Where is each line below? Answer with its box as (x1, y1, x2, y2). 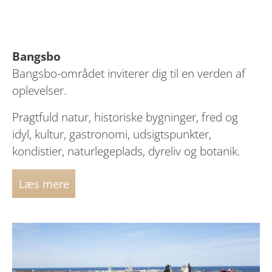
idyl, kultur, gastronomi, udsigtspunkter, (12, 126, 211, 143)
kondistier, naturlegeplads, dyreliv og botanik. (12, 143, 243, 160)
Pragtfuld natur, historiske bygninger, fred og (12, 109, 238, 126)
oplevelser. (12, 83, 67, 99)
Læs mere (18, 176, 69, 191)
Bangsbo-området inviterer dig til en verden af (12, 66, 245, 82)
